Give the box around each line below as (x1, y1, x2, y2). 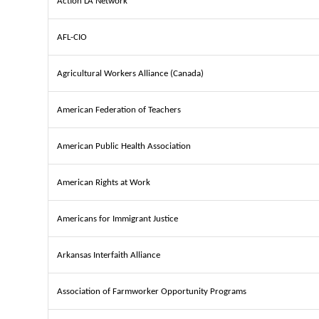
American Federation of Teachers (57, 105, 181, 115)
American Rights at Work (57, 177, 150, 187)
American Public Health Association (57, 141, 191, 151)
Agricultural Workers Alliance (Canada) (57, 68, 204, 78)
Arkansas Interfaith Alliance (57, 250, 160, 260)
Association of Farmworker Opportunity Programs (57, 286, 246, 296)
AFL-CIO (57, 32, 87, 42)
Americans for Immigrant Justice (57, 214, 178, 224)
